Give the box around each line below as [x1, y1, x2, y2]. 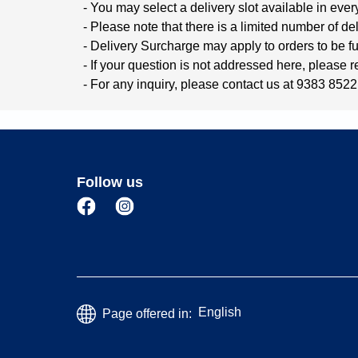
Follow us [77, 174, 143, 190]
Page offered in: [102, 307, 192, 320]
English [198, 305, 241, 319]
